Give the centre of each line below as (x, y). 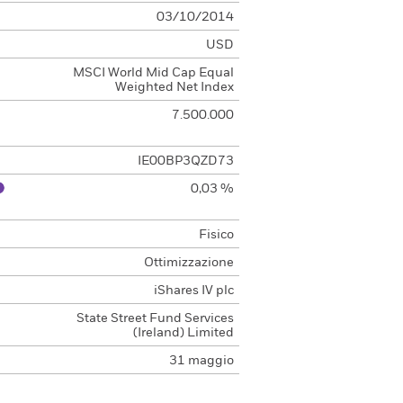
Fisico (216, 235)
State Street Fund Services (155, 318)
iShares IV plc (193, 291)
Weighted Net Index (174, 87)
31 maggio (201, 361)
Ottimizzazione (188, 263)
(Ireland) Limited (183, 333)
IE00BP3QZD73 (185, 161)
